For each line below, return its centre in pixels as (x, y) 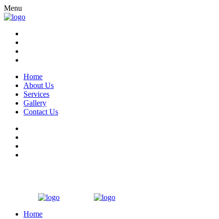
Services (36, 94)
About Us (39, 85)
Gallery (35, 103)
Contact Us (41, 112)
